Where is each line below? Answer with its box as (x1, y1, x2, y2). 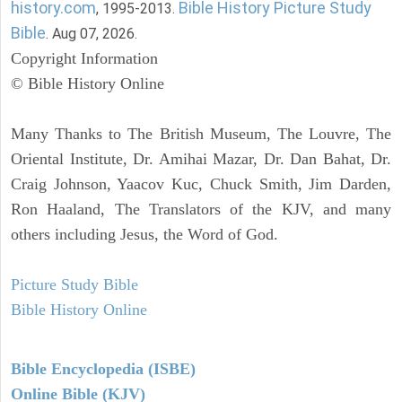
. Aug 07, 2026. (46, 24, 137, 42)
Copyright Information (11, 48, 158, 67)
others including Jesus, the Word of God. (11, 224, 278, 243)
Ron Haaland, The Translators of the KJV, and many (11, 199, 391, 218)
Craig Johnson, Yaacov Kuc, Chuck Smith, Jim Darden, (11, 174, 391, 193)
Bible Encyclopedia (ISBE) (11, 359, 196, 378)
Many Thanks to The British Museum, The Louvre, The (11, 124, 391, 143)
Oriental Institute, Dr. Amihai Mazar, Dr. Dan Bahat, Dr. (11, 149, 391, 168)
